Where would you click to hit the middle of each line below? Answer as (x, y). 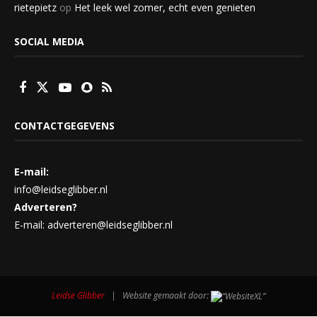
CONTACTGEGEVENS (64, 126)
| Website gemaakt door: (158, 296)
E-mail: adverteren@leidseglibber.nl (93, 225)
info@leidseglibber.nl (61, 190)
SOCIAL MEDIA (49, 42)
